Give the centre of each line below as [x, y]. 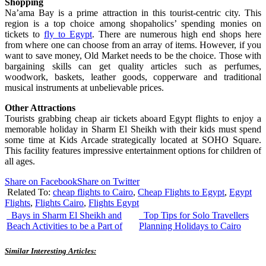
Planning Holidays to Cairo [190, 226]
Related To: [30, 192]
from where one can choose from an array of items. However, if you [133, 45]
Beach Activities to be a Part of [64, 226]
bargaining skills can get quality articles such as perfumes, [133, 66]
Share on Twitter [108, 182]
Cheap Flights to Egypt [181, 192]
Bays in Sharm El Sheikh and [65, 216]
